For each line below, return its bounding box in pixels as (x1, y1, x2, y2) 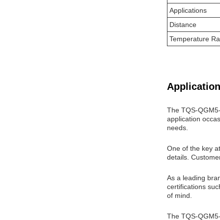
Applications (169, 6, 207, 14)
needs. (167, 124, 188, 132)
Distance (169, 21, 196, 28)
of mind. (167, 192, 192, 199)
